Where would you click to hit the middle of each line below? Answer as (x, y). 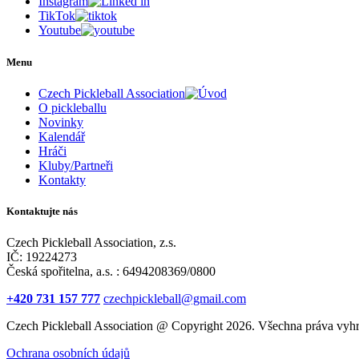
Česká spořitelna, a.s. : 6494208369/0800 (111, 272)
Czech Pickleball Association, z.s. (91, 243)
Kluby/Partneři (76, 165)
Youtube (60, 30)
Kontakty (62, 179)
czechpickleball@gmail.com (175, 299)
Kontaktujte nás (42, 211)
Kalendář (62, 136)
